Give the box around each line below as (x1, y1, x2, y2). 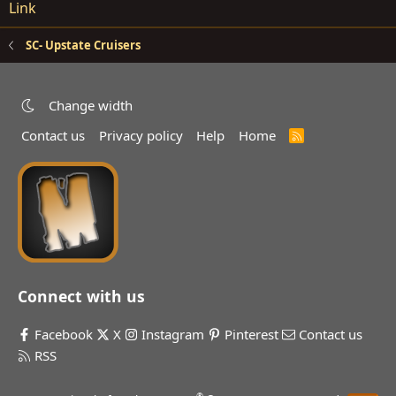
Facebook (34, 325, 93, 344)
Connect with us (18, 285, 145, 307)
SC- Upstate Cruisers (25, 37, 141, 54)
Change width (48, 96, 133, 115)
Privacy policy (98, 126, 183, 145)
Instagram (141, 325, 204, 344)
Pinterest (225, 325, 278, 344)
